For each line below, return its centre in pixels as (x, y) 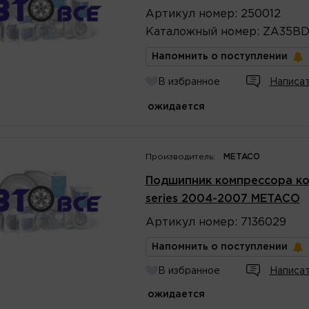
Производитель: (180, 157)
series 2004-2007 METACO (222, 199)
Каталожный (181, 32)
